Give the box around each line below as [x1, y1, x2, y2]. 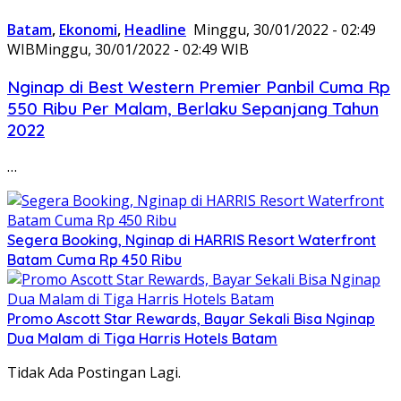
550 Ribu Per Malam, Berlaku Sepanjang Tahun [7, 97, 379, 119]
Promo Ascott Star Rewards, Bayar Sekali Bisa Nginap [7, 310, 375, 328]
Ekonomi [59, 19, 117, 39]
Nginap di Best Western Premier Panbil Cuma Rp [7, 75, 390, 98]
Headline [124, 19, 186, 39]
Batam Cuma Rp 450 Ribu [7, 251, 182, 269]
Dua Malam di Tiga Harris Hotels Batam [7, 329, 277, 348]
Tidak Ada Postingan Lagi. [7, 363, 181, 383]
